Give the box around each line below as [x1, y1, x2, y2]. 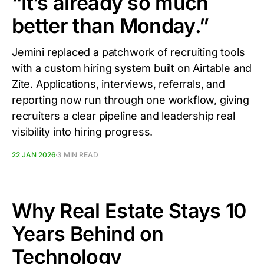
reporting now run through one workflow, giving [12, 94, 249, 106]
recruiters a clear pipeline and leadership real [12, 110, 235, 122]
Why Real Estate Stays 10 [12, 199, 246, 223]
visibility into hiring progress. [12, 126, 153, 138]
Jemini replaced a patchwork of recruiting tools [12, 46, 245, 58]
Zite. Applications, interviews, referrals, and [12, 78, 225, 90]
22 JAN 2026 [12, 150, 56, 159]
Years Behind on [12, 222, 164, 246]
